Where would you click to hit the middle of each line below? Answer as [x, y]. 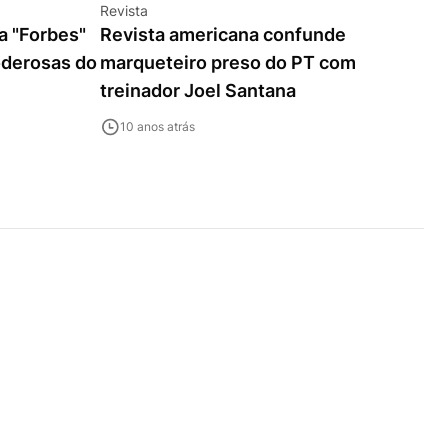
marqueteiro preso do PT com [228, 62]
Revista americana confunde [223, 34]
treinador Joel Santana [198, 90]
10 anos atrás [157, 126]
